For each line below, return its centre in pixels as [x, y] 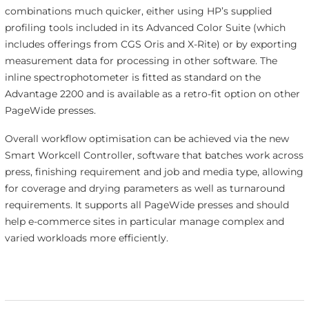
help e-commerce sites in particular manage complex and [144, 222]
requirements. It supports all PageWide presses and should [147, 205]
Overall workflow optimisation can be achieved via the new [147, 139]
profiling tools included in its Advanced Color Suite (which [145, 28]
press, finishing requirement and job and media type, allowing [154, 172]
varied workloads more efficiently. [86, 238]
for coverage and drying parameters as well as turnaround [144, 189]
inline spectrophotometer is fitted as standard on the [132, 78]
